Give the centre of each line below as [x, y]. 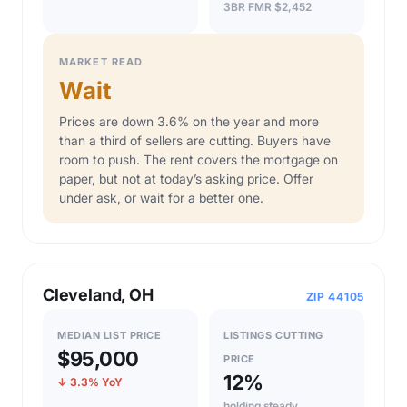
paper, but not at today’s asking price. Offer [186, 178]
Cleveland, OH [98, 294]
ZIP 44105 [335, 296]
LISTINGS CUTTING [273, 335]
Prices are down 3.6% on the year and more [189, 121]
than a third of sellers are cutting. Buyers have [195, 140]
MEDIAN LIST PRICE [109, 335]
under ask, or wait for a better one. [161, 197]
